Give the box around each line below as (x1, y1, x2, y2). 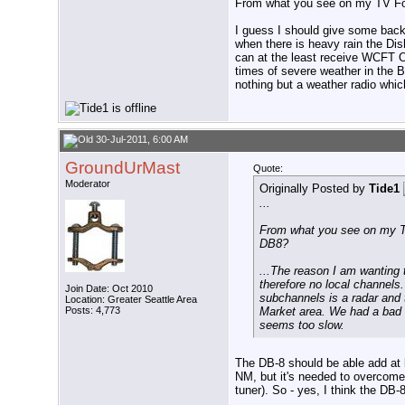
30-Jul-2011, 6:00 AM (93, 134, 188, 146)
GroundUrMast (65, 158, 180, 178)
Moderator (65, 178, 110, 190)
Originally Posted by (259, 182, 369, 196)
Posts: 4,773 (65, 305, 120, 316)
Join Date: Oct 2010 (65, 283, 153, 295)
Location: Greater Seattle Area (65, 294, 197, 306)
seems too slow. (259, 318, 344, 333)
